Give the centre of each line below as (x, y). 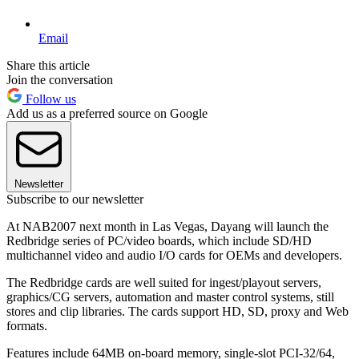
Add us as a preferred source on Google (107, 113)
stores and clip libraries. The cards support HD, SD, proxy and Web (177, 311)
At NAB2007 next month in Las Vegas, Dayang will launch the (167, 226)
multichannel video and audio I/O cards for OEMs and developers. (174, 255)
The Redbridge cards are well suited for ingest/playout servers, (164, 282)
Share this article (48, 65)
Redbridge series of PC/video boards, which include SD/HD (159, 240)
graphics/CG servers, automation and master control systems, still (170, 296)
